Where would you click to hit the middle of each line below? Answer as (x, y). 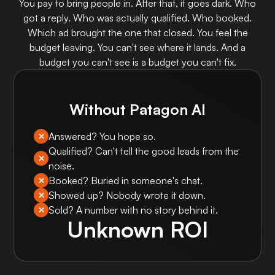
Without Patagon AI (137, 109)
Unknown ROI (137, 229)
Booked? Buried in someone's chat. (126, 180)
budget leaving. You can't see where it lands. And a (137, 47)
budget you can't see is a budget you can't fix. (137, 62)
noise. (62, 166)
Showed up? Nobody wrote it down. (127, 195)
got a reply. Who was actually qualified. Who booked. (137, 18)
